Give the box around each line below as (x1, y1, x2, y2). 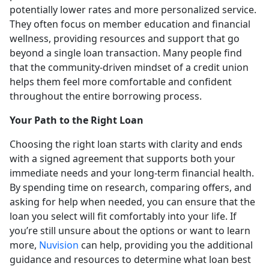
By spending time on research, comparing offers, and (10, 180, 252, 194)
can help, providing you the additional (79, 238, 253, 252)
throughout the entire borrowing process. (10, 89, 202, 103)
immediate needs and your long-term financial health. (10, 166, 254, 180)
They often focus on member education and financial (10, 17, 250, 31)
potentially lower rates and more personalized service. (10, 2, 256, 16)
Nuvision (39, 238, 79, 252)
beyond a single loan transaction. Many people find (10, 46, 242, 59)
